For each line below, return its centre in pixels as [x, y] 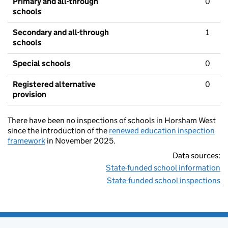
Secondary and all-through [61, 33]
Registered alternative [54, 84]
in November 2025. [80, 141]
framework [26, 141]
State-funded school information [163, 168]
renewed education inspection [162, 131]
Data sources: [196, 156]
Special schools [42, 64]
